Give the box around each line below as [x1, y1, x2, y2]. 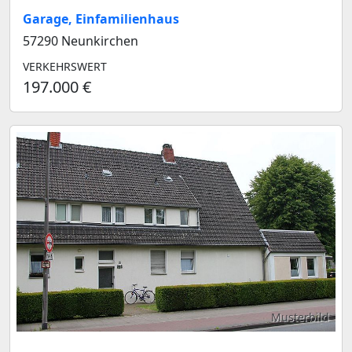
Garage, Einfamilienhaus [23, 10, 179, 28]
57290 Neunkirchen [23, 32, 138, 50]
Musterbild [271, 310, 329, 324]
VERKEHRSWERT [23, 59, 107, 75]
